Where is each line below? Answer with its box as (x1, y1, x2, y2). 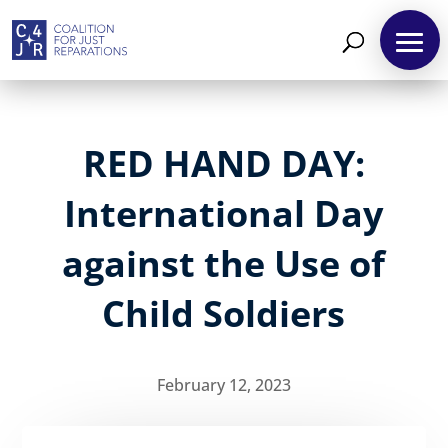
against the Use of (62, 239, 386, 289)
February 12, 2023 (156, 374, 291, 397)
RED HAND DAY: (82, 139, 365, 189)
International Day (64, 189, 384, 239)
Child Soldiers (102, 289, 346, 339)
